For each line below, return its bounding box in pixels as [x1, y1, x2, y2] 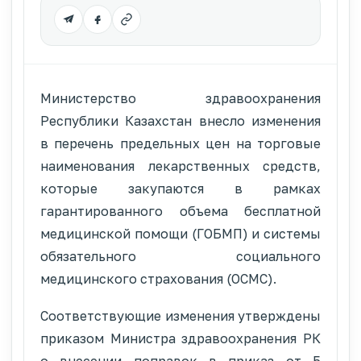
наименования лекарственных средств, [40, 157, 321, 174]
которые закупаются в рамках [40, 180, 321, 197]
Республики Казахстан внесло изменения [40, 112, 321, 129]
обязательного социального [40, 247, 321, 264]
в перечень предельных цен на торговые [40, 135, 321, 151]
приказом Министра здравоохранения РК [40, 330, 321, 346]
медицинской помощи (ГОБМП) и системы [40, 225, 321, 242]
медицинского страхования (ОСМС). [40, 270, 276, 287]
